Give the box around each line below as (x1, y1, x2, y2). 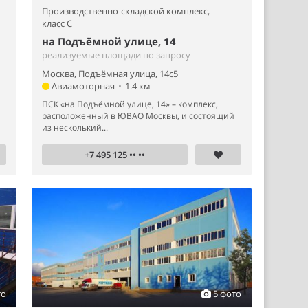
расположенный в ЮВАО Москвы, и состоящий (42, 109, 234, 122)
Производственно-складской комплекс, (42, 4, 210, 17)
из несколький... (42, 121, 108, 133)
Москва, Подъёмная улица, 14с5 (42, 67, 178, 80)
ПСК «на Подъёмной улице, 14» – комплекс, (42, 98, 218, 110)
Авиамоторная (49, 79, 115, 92)
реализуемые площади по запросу (42, 48, 190, 61)
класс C (42, 16, 72, 30)
